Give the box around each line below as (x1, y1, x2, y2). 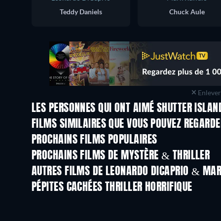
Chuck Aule (169, 7, 205, 16)
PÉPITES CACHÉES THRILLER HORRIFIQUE (32, 182, 192, 193)
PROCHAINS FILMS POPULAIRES (32, 134, 157, 146)
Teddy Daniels (60, 7, 102, 16)
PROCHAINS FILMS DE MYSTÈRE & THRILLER (32, 150, 210, 161)
